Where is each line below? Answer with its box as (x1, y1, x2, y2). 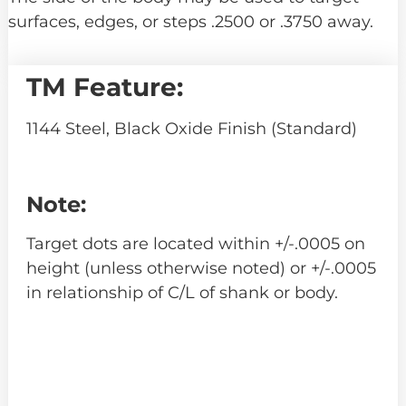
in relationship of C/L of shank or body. (25, 283, 338, 304)
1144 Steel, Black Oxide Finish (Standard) (25, 119, 357, 140)
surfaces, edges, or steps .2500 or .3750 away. (7, 12, 373, 33)
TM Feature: (25, 72, 183, 103)
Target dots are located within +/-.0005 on (25, 234, 365, 255)
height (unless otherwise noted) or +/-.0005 (25, 258, 376, 279)
